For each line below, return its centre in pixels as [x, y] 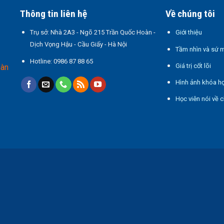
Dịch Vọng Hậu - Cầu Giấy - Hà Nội [78, 44]
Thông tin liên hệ [54, 13]
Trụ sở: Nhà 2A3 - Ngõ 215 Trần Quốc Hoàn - [92, 32]
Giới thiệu [188, 32]
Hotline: [41, 61]
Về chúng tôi [190, 13]
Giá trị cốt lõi [193, 65]
